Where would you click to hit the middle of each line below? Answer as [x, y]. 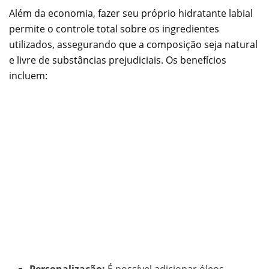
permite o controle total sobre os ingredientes [114, 29]
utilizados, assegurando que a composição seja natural [133, 44]
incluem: [28, 75]
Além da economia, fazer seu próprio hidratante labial [131, 13]
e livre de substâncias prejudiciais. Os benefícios [118, 60]
